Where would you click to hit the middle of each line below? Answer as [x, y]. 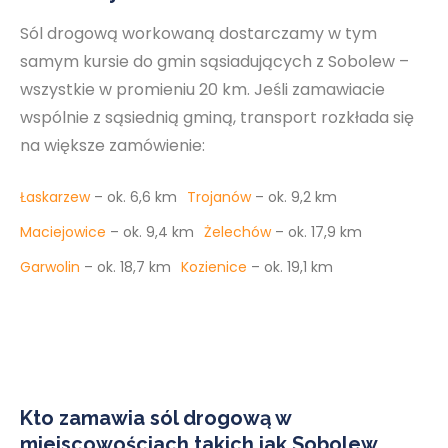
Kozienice [214, 267]
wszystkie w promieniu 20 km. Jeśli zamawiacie [202, 89]
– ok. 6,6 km [135, 197]
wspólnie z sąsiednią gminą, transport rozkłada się [217, 117]
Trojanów [219, 197]
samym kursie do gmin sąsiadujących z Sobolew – [214, 61]
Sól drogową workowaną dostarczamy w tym [198, 33]
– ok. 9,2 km [296, 197]
